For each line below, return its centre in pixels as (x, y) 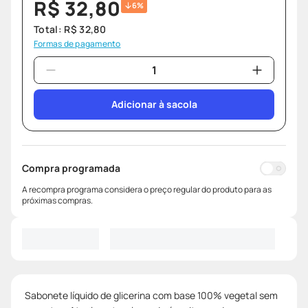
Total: (49, 30)
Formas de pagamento (77, 44)
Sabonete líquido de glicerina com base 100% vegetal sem (151, 295)
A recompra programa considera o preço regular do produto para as (147, 190)
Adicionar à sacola (154, 104)
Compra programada (71, 168)
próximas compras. (57, 201)
